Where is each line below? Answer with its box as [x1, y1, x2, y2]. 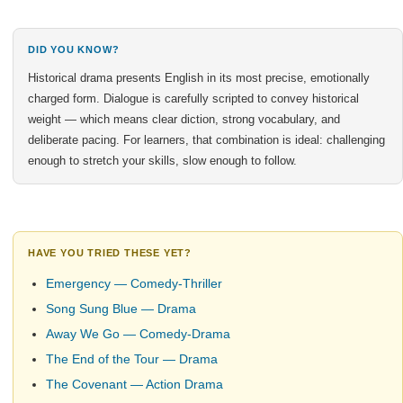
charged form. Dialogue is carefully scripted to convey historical [28, 91, 359, 105]
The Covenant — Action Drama [46, 376, 223, 391]
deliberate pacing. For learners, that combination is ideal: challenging [28, 132, 385, 147]
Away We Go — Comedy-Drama [46, 326, 230, 341]
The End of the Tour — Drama [46, 351, 218, 366]
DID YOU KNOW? [28, 43, 120, 55]
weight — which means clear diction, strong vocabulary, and [28, 112, 340, 126]
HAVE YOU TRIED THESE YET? [28, 246, 192, 258]
